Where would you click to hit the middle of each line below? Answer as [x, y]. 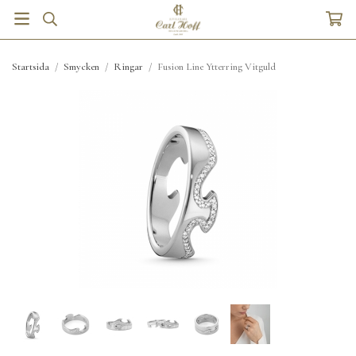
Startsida [31, 67]
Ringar [128, 67]
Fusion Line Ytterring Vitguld [217, 67]
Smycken [81, 67]
